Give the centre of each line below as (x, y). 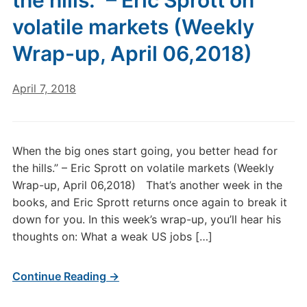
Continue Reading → (65, 276)
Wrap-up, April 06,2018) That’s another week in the (147, 185)
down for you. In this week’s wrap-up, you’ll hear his (146, 219)
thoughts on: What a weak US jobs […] (112, 236)
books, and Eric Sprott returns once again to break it (149, 202)
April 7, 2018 (44, 88)
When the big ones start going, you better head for (145, 151)
